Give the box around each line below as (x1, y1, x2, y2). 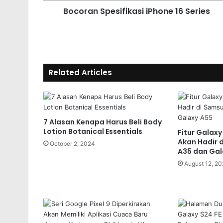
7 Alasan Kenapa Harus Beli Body (43, 116, 162, 127)
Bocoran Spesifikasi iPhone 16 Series (63, 5, 210, 17)
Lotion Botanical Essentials (43, 126, 142, 136)
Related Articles (48, 67, 112, 78)
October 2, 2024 (50, 139, 95, 147)
